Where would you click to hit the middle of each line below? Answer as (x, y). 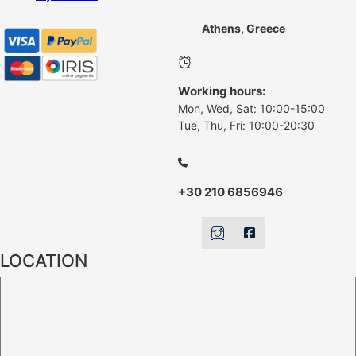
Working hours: (222, 91)
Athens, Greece (244, 29)
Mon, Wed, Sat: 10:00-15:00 (252, 109)
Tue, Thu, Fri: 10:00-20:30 (246, 126)
